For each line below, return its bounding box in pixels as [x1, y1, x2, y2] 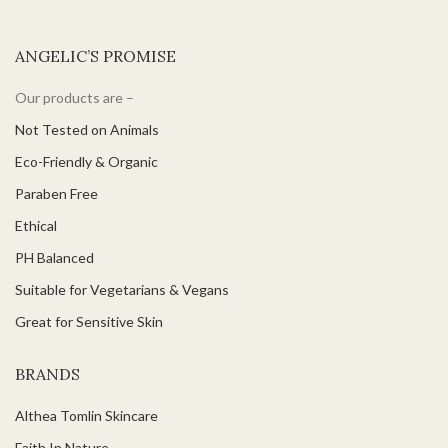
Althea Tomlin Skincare [15, 406, 158, 424]
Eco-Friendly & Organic [15, 152, 158, 170]
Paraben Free [15, 184, 98, 202]
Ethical [15, 216, 57, 234]
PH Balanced [15, 248, 94, 266]
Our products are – [15, 88, 134, 106]
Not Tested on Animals [15, 120, 159, 138]
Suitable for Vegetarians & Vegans [15, 280, 229, 298]
